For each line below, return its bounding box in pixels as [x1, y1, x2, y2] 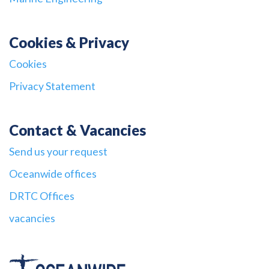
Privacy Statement [9, 80, 95, 93]
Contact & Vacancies [9, 121, 146, 139]
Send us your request [9, 145, 107, 159]
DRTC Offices [9, 190, 74, 203]
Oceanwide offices [9, 168, 97, 181]
